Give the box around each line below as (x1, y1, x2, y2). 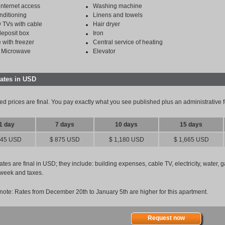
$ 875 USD (50, 136, 80, 143)
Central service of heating (93, 39, 163, 46)
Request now (147, 214, 185, 221)
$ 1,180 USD (108, 136, 144, 143)
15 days (180, 121, 202, 128)
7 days (55, 121, 74, 128)
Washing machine (93, 3, 142, 10)
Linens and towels (93, 12, 143, 19)
